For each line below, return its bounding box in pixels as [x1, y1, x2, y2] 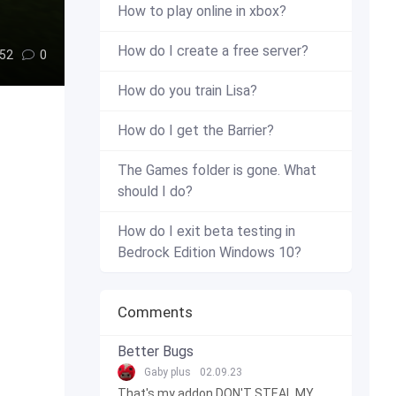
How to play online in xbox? [118, 3, 286, 19]
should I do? [118, 183, 193, 200]
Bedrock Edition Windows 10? [118, 244, 301, 261]
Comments [118, 303, 193, 321]
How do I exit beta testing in [118, 223, 295, 240]
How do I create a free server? [118, 42, 308, 59]
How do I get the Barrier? [118, 122, 274, 139]
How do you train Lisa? [118, 82, 257, 99]
